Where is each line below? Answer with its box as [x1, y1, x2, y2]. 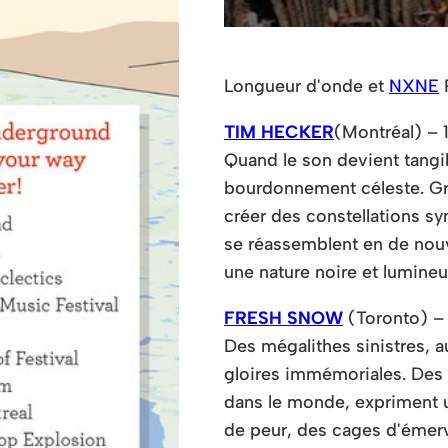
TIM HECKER [224, 121, 334, 143]
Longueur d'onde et [224, 75, 389, 97]
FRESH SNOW [224, 306, 343, 328]
